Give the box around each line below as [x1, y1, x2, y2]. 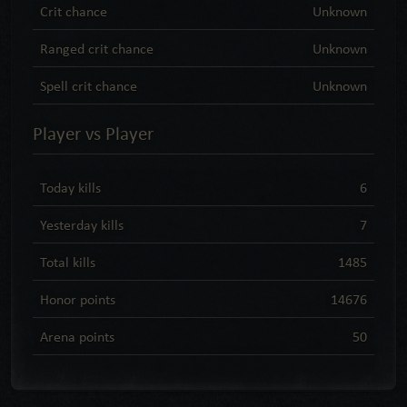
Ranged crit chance [40, 40, 154, 56]
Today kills [40, 179, 101, 195]
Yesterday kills [40, 216, 124, 233]
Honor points [40, 291, 115, 307]
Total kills [40, 253, 95, 270]
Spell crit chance [40, 77, 137, 94]
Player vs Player [33, 122, 154, 144]
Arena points [40, 328, 114, 344]
